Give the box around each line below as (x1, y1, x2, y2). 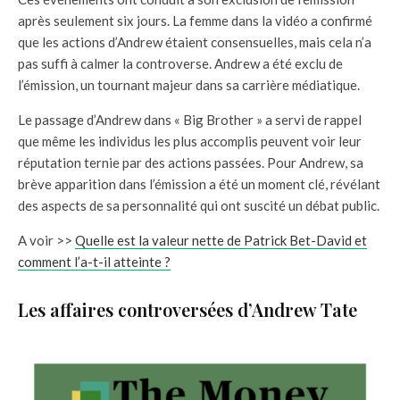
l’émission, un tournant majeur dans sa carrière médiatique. (18, 76, 360, 93)
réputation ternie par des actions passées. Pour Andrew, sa (18, 154, 363, 171)
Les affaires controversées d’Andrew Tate (18, 296, 357, 321)
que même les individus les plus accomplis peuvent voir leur (18, 132, 362, 149)
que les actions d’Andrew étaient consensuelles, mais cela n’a (18, 33, 371, 50)
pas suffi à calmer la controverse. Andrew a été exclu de (18, 54, 343, 71)
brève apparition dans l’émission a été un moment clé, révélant (18, 175, 380, 192)
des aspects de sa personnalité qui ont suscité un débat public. (18, 196, 379, 213)
